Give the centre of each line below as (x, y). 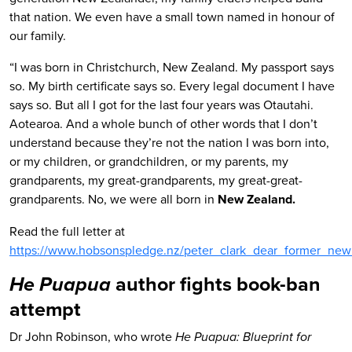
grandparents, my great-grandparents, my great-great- (156, 180)
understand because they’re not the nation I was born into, (169, 142)
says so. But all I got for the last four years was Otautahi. (161, 104)
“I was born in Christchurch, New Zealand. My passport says (172, 67)
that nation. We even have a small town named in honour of (172, 16)
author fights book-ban (216, 284)
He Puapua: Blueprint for (243, 337)
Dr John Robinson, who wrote (92, 336)
